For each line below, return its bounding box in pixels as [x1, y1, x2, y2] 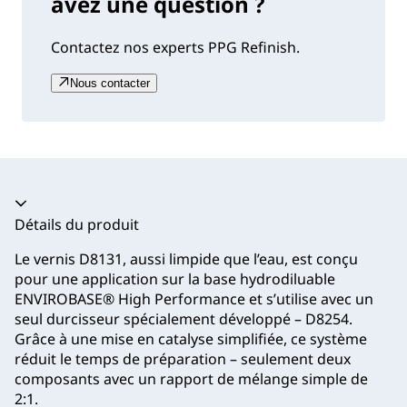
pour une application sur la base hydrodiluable [15, 269, 335, 290]
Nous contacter [70, 76, 150, 91]
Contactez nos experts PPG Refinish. [51, 37, 300, 58]
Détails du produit [15, 214, 139, 235]
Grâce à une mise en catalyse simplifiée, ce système [15, 329, 367, 350]
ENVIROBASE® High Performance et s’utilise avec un [15, 289, 373, 310]
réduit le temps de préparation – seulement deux [15, 349, 351, 370]
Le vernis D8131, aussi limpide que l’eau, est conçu [15, 249, 358, 270]
